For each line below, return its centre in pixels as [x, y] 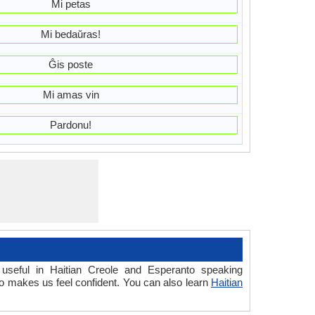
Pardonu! [71, 125]
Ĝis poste [71, 64]
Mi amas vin [71, 95]
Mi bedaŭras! [71, 34]
